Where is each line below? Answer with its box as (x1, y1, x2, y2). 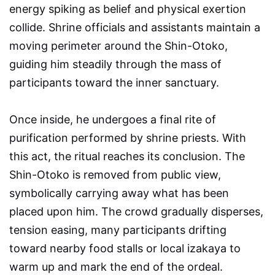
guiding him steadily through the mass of (9, 57, 222, 71)
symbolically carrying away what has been (9, 186, 229, 199)
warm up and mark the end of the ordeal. (9, 260, 223, 273)
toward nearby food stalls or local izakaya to (9, 241, 241, 255)
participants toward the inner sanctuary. (9, 76, 219, 89)
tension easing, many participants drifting (9, 223, 227, 236)
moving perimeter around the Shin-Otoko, (9, 39, 228, 52)
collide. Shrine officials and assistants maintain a (9, 20, 260, 34)
